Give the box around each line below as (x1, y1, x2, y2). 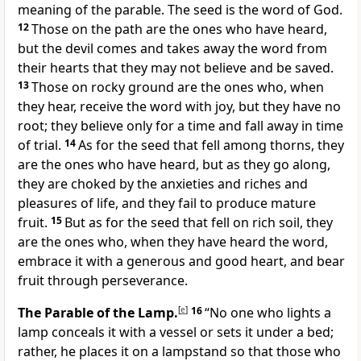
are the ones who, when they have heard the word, (18, 233, 328, 251)
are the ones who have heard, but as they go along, (18, 156, 330, 174)
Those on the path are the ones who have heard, (31, 20, 327, 39)
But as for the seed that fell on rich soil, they (64, 214, 333, 232)
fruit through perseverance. (18, 272, 188, 290)
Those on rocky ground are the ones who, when (31, 78, 324, 97)
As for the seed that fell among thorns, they (78, 136, 344, 155)
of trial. (18, 136, 64, 155)
